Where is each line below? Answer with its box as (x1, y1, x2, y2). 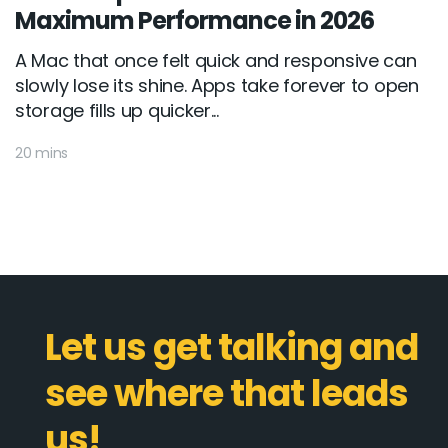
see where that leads (45, 367, 408, 419)
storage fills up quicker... (15, 97, 219, 123)
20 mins (15, 142, 68, 163)
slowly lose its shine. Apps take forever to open (15, 72, 419, 98)
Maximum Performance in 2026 (15, 3, 374, 37)
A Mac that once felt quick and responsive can (15, 47, 417, 73)
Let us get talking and (45, 321, 418, 373)
